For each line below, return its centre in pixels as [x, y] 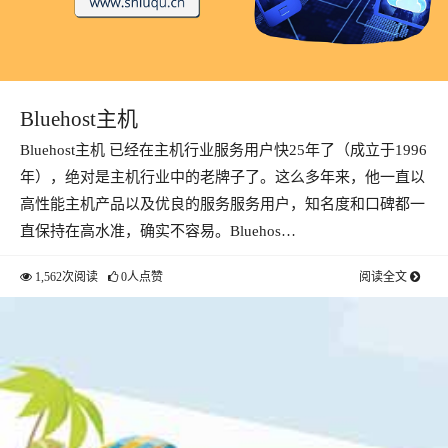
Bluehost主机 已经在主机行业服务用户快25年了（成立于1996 [223, 150]
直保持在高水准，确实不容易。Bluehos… [158, 231]
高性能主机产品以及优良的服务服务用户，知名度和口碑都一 [222, 204]
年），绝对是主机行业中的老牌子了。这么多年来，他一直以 [222, 177]
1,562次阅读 [65, 277]
